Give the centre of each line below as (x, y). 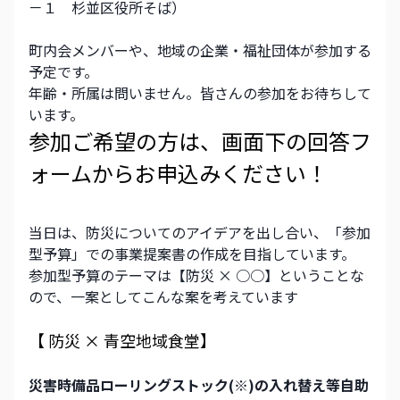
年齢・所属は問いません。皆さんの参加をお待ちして (200, 93)
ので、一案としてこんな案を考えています (163, 297)
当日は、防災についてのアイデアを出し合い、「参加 (200, 233)
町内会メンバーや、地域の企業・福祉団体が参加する (200, 50)
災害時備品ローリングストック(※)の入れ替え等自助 (199, 385)
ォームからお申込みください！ (178, 173)
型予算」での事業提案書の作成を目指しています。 (192, 254)
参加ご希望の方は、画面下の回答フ (200, 141)
